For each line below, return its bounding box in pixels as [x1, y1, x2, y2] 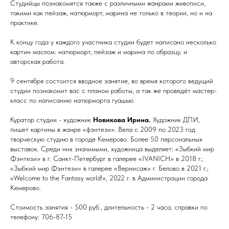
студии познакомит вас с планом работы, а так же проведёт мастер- [10, 86, 217, 95]
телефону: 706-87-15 [10, 213, 72, 221]
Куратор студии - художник [10, 116, 93, 124]
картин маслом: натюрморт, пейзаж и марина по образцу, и [10, 48, 187, 56]
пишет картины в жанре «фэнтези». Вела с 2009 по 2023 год [10, 125, 195, 133]
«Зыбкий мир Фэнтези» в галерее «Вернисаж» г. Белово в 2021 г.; [10, 164, 209, 172]
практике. [10, 18, 39, 27]
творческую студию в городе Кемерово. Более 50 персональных [10, 135, 202, 143]
